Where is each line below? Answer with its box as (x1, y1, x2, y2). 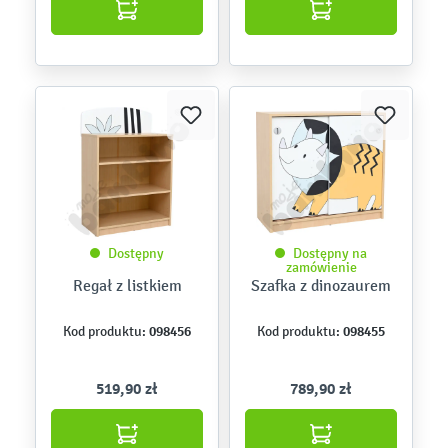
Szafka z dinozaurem (251, 276, 391, 295)
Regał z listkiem (72, 276, 182, 295)
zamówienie (285, 259, 357, 276)
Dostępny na (293, 245, 367, 262)
